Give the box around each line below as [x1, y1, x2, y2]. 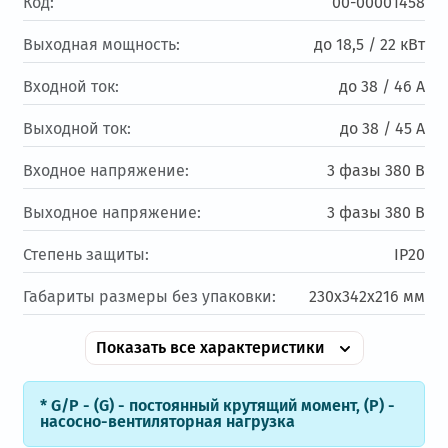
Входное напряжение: [23, 161, 190, 181]
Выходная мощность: [23, 35, 181, 55]
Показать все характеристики [95, 338, 325, 358]
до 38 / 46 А [338, 77, 425, 97]
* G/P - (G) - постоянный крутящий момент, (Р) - [40, 396, 396, 416]
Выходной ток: [23, 119, 132, 139]
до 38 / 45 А [339, 119, 425, 139]
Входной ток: [23, 77, 120, 97]
